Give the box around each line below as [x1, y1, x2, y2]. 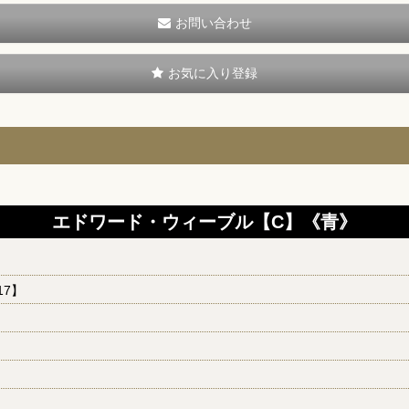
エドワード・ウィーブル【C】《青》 [52, 212, 357, 232]
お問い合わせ [174, 16, 252, 30]
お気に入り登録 [168, 66, 257, 80]
